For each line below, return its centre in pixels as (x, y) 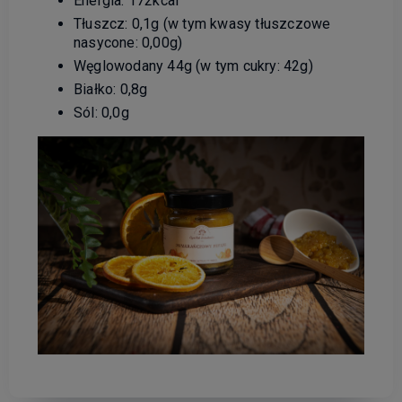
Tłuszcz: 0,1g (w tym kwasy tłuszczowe (202, 23)
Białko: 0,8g (111, 89)
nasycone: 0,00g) (128, 42)
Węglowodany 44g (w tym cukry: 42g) (193, 66)
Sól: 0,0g (101, 112)
